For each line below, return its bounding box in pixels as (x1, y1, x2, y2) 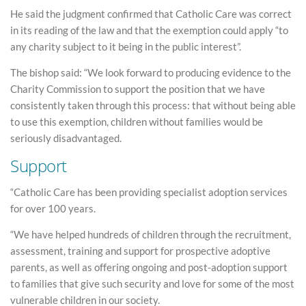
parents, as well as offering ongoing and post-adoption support (10, 260, 288, 273)
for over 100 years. (10, 202, 96, 215)
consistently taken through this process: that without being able (10, 98, 296, 111)
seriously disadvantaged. (10, 131, 122, 144)
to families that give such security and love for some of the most (10, 277, 294, 290)
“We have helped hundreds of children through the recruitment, (10, 227, 291, 240)
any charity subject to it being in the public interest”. (10, 40, 241, 53)
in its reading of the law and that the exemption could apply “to (10, 24, 288, 37)
